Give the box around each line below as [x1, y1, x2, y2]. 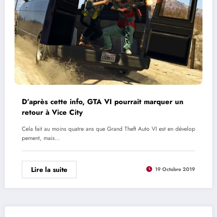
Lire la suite [31, 164, 67, 174]
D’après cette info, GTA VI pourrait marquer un [22, 96, 184, 107]
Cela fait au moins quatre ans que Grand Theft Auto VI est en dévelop [22, 124, 195, 133]
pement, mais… [22, 133, 60, 142]
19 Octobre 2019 [155, 166, 195, 173]
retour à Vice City [22, 107, 83, 118]
